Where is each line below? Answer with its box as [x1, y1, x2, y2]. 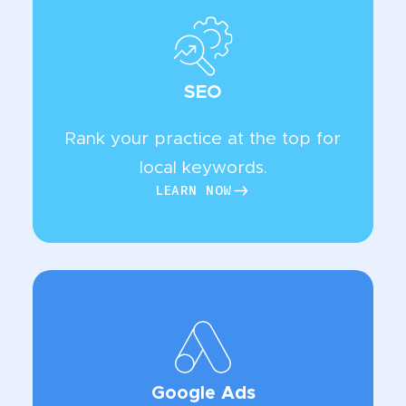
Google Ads [150, 384, 256, 403]
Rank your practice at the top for [65, 130, 341, 149]
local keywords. [139, 159, 267, 178]
